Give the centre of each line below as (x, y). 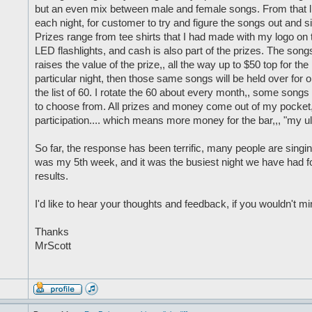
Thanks (52, 232)
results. (51, 176)
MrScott (53, 246)
